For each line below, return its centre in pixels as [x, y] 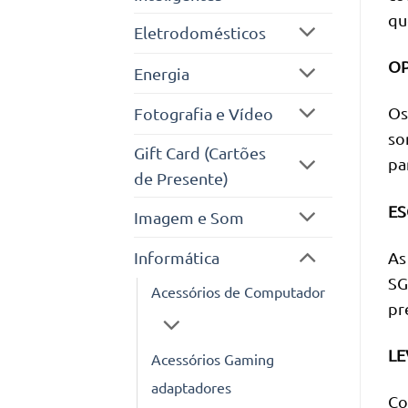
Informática [177, 258]
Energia [162, 73]
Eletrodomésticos [200, 33]
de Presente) [181, 178]
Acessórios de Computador [238, 291]
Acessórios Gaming [213, 359]
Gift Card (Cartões [200, 152]
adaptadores [191, 388]
